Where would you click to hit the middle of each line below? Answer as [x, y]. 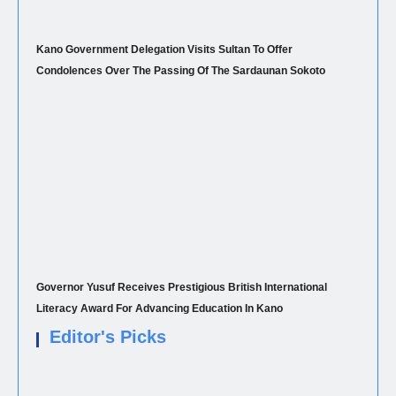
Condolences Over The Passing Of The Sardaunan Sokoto [181, 71]
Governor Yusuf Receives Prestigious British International [182, 288]
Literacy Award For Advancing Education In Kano [160, 309]
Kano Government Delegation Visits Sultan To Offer [164, 50]
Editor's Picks [108, 337]
